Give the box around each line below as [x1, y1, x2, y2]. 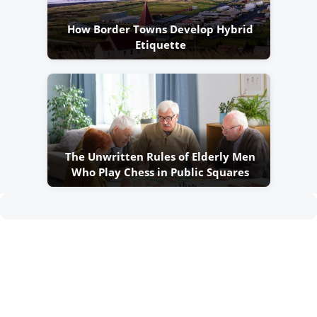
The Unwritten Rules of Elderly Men [65, 149, 255, 164]
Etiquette [134, 38, 186, 52]
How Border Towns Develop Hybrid [67, 22, 253, 37]
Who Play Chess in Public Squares [71, 165, 249, 180]
